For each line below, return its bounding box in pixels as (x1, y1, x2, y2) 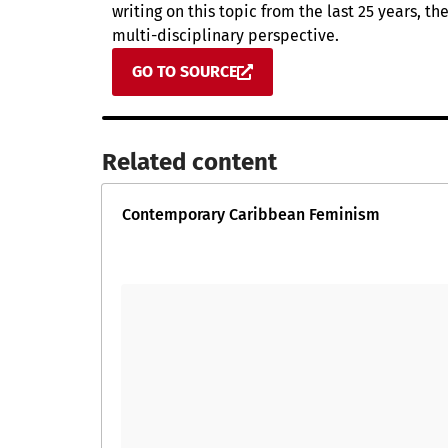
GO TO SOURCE (132, 61, 237, 81)
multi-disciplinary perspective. (112, 25, 339, 45)
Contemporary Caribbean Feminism (122, 204, 384, 224)
